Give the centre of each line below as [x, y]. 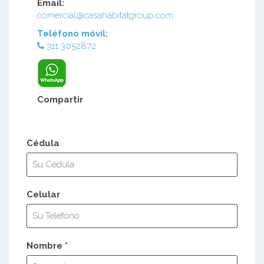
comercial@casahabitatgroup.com [105, 15]
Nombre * [47, 245]
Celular [43, 194]
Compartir [60, 99]
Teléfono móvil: [72, 33]
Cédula [43, 143]
